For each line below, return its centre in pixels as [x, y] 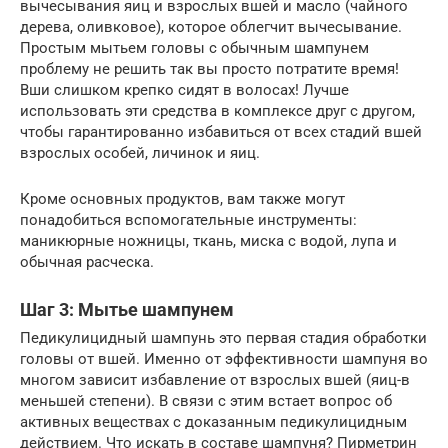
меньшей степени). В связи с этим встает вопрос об [206, 401]
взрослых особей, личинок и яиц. [140, 153]
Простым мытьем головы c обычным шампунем [194, 48]
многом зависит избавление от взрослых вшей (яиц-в [215, 380]
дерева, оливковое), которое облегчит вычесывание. [211, 27]
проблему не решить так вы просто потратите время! [209, 69]
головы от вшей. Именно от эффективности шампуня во [224, 359]
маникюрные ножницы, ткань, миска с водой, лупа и [208, 241]
